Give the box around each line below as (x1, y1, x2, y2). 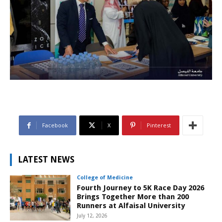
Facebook (42, 121, 68, 129)
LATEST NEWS (18, 155, 74, 165)
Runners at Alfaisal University (77, 201, 185, 211)
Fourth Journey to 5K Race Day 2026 (77, 183, 205, 193)
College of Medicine (77, 174, 133, 181)
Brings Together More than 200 (77, 192, 189, 202)
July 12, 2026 (77, 213, 108, 219)
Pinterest (147, 121, 171, 129)
